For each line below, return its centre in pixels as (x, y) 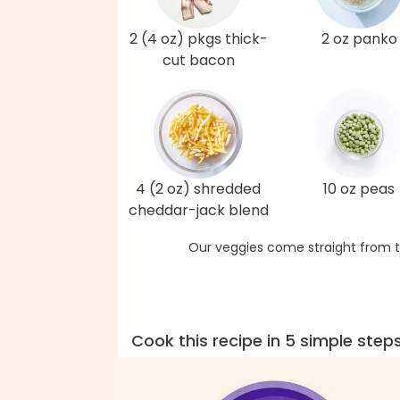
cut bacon (198, 61)
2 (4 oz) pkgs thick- (198, 39)
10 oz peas (359, 189)
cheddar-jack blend (198, 211)
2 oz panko (359, 39)
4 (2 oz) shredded (198, 189)
